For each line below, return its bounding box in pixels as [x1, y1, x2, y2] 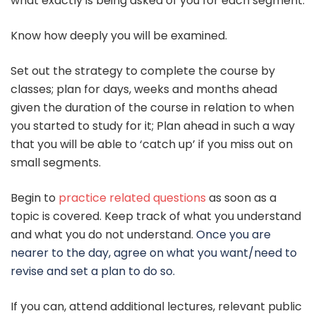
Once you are [196, 226, 271, 243]
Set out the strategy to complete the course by [11, 62, 275, 79]
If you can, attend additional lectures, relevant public [11, 298, 302, 315]
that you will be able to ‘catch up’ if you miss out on [11, 135, 293, 152]
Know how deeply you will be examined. [11, 27, 227, 44]
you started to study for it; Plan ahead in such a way [11, 117, 295, 134]
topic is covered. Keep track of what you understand [11, 207, 301, 224]
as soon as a [206, 189, 276, 206]
